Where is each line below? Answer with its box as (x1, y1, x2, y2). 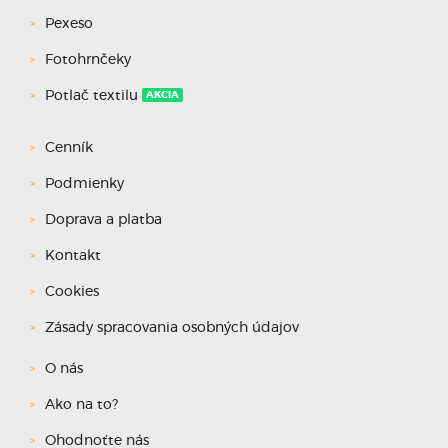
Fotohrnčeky (45, 52, 131, 67)
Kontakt (45, 248, 101, 263)
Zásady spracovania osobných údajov (45, 320, 299, 335)
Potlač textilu (45, 88, 138, 103)
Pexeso (45, 16, 93, 31)
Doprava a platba (45, 212, 162, 227)
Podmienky (45, 176, 124, 191)
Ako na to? (45, 397, 118, 412)
